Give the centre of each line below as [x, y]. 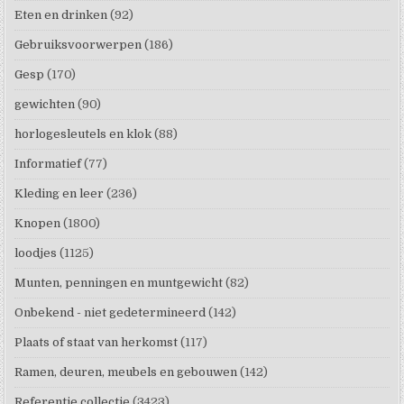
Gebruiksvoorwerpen [78, 45]
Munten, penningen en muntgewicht [119, 283]
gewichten [45, 105]
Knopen [38, 224]
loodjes [36, 253]
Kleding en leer [60, 194]
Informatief [48, 164]
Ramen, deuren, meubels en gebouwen [126, 372]
